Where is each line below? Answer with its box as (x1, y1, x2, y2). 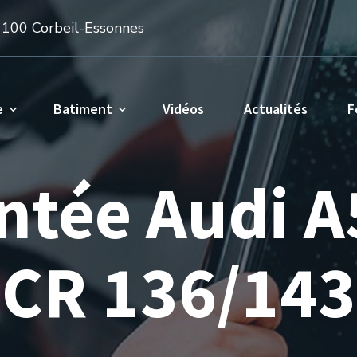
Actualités (243, 100, 308, 118)
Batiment (53, 100, 112, 118)
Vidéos (162, 100, 204, 118)
